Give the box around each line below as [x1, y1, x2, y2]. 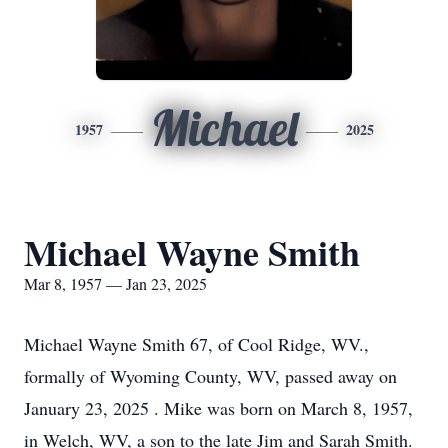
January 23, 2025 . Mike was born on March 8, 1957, [24, 396, 413, 420]
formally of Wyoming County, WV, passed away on [24, 364, 397, 388]
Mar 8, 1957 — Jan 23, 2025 [24, 273, 207, 294]
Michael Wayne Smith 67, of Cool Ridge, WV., [24, 332, 369, 356]
